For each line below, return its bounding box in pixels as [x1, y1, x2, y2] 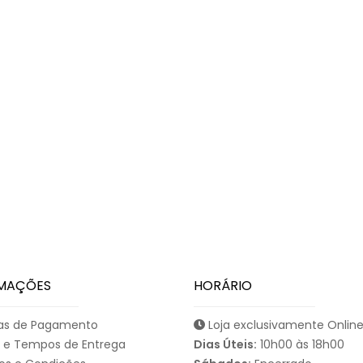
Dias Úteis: [194, 335, 257, 352]
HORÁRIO [194, 275, 252, 295]
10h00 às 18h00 [257, 335, 344, 352]
